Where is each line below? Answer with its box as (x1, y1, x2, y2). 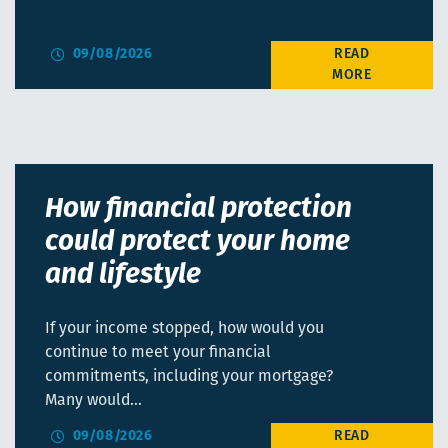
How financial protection (45, 196, 352, 225)
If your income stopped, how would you (45, 321, 324, 338)
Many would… (45, 393, 142, 410)
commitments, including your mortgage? (45, 369, 333, 386)
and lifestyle (45, 262, 201, 291)
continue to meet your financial (45, 345, 271, 362)
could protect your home (45, 229, 350, 258)
